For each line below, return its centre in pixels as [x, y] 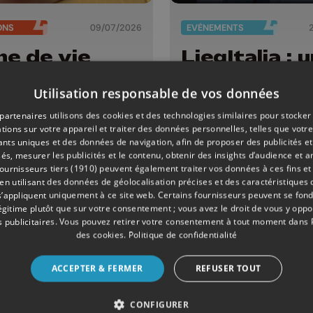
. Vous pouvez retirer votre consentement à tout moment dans [183, 221]
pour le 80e [241, 96]
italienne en [241, 155]
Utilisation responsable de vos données [156, 93]
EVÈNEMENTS [215, 27]
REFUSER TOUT [228, 268]
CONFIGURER [160, 304]
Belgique [227, 174]
